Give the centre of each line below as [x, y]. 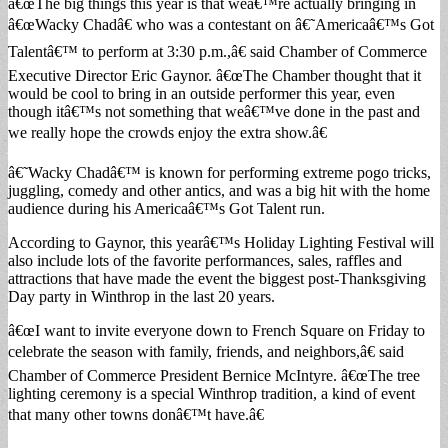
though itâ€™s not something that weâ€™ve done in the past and [214, 111]
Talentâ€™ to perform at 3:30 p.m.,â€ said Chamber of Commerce [217, 51]
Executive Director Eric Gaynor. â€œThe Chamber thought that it [214, 75]
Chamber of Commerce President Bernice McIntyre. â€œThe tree [214, 375]
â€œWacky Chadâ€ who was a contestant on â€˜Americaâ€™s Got [221, 24]
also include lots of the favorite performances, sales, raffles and [205, 260]
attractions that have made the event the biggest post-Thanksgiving [217, 278]
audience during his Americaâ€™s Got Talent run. [166, 208]
